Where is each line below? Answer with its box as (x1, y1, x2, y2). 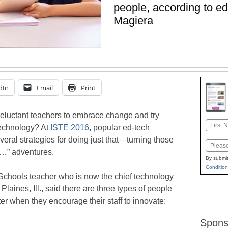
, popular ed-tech (89, 123, 150, 132)
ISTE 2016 (50, 123, 89, 132)
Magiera (113, 14, 153, 27)
